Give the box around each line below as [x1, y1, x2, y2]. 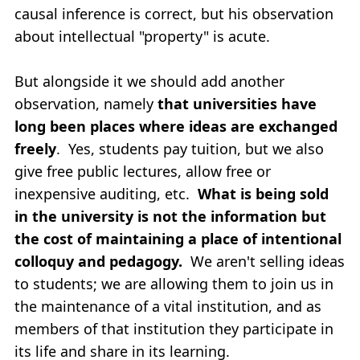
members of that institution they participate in [14, 318, 333, 338]
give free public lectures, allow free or [14, 161, 271, 181]
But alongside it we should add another [14, 71, 284, 91]
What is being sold [198, 183, 329, 203]
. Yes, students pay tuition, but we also [56, 138, 324, 158]
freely [14, 138, 56, 158]
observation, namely [14, 93, 157, 113]
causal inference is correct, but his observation [14, 3, 333, 23]
